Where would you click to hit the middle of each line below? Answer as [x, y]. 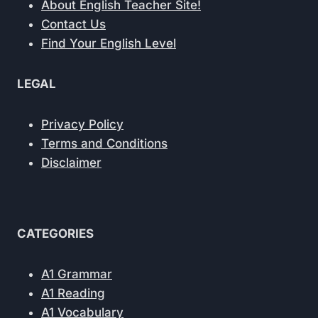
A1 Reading [73, 293]
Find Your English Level [109, 43]
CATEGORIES [55, 233]
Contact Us [73, 24]
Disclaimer [71, 163]
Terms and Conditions [104, 143]
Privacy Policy [82, 124]
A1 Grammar [77, 274]
